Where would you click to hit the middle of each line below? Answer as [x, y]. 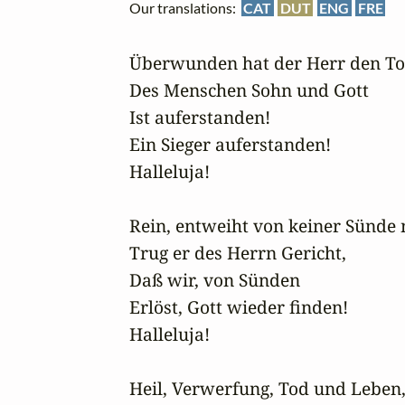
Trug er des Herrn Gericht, [238, 253]
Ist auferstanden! [200, 117]
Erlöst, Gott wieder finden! [239, 307]
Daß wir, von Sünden [215, 280]
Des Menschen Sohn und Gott [249, 90]
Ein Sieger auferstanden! [230, 144]
